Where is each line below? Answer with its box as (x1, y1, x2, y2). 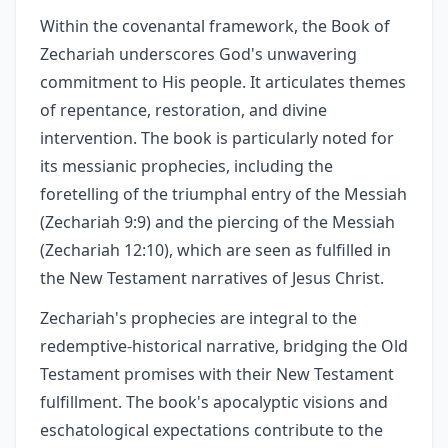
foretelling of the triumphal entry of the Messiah (40, 183, 407, 205)
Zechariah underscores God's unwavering (40, 43, 357, 65)
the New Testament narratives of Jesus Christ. (40, 267, 384, 289)
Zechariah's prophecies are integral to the (40, 307, 357, 329)
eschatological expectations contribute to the (40, 419, 383, 441)
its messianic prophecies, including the (40, 155, 333, 177)
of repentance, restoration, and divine (40, 99, 327, 121)
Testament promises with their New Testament (40, 363, 394, 385)
